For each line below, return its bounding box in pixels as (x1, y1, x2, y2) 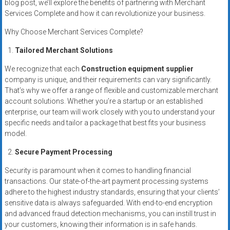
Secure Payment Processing (14, 148, 112, 157)
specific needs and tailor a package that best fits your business (4, 119, 206, 127)
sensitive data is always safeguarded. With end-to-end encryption (4, 199, 213, 207)
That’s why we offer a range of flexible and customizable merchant (4, 86, 218, 95)
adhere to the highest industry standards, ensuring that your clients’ (4, 188, 220, 197)
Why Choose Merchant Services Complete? (4, 28, 143, 36)
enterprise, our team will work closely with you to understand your (4, 108, 215, 117)
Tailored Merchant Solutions (14, 46, 113, 55)
